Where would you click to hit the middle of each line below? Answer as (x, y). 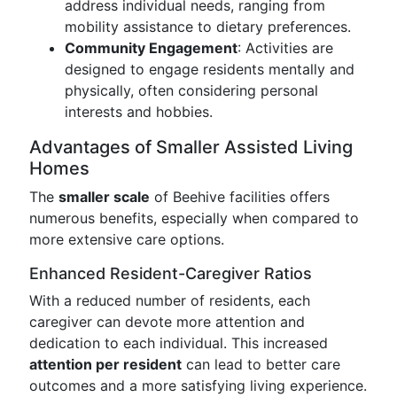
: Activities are (285, 48)
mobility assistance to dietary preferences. (208, 27)
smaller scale (104, 197)
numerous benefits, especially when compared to (194, 218)
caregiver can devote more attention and (167, 322)
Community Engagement (151, 48)
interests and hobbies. (139, 112)
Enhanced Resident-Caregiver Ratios (171, 273)
